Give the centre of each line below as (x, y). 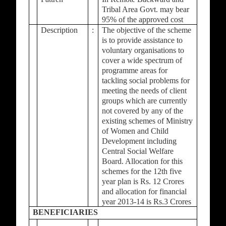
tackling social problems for (146, 80)
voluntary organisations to (143, 50)
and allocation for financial (145, 191)
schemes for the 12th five (142, 171)
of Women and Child (135, 131)
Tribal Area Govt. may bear (146, 9)
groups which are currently (145, 101)
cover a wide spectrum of (142, 60)
